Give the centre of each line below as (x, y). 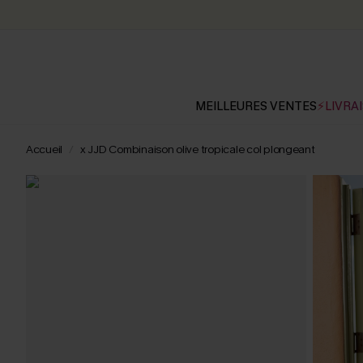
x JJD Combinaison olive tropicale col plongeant (197, 149)
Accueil (45, 149)
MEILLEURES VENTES (256, 106)
